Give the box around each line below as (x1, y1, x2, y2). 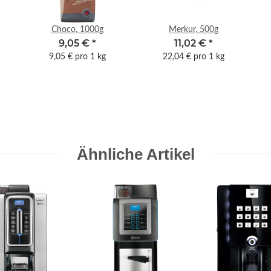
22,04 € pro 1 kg (163, 52, 224, 61)
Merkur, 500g (169, 25, 218, 34)
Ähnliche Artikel (76, 145, 195, 163)
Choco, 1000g (51, 25, 103, 34)
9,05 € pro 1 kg (49, 52, 106, 61)
